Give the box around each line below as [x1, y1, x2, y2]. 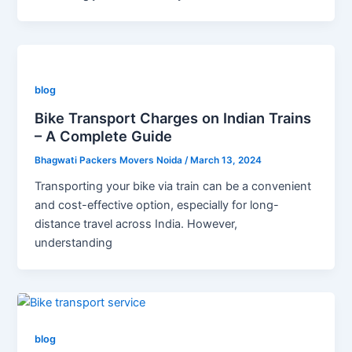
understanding [35, 235, 113, 250]
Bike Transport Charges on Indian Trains [35, 109, 312, 127]
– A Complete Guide [35, 127, 173, 145]
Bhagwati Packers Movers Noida [35, 154, 185, 166]
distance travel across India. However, [35, 216, 238, 231]
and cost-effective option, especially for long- [35, 197, 280, 212]
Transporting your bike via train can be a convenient [35, 178, 312, 193]
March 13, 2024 [190, 154, 262, 166]
